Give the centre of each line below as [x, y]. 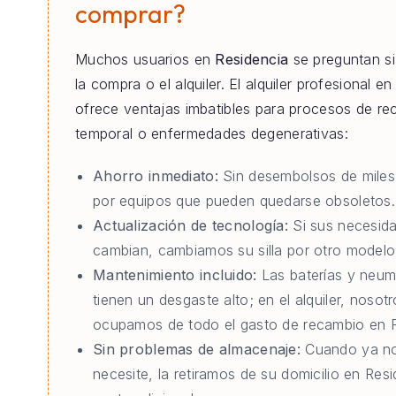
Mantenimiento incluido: [175, 275]
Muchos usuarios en [145, 60]
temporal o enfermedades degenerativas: [212, 134]
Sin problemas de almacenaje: [197, 350]
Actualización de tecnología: [190, 226]
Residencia [252, 60]
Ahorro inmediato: [156, 176]
